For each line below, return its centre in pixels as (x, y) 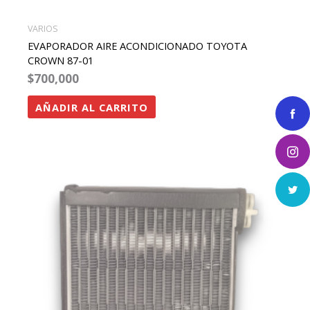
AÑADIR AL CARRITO (91, 107)
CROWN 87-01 (60, 61)
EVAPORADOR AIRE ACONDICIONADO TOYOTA (137, 46)
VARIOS (43, 28)
